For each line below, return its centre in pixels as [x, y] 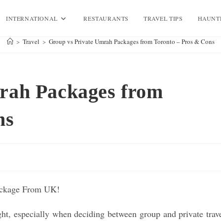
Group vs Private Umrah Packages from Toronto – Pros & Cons [131, 41]
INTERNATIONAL [32, 18]
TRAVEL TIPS [163, 18]
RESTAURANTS [106, 18]
